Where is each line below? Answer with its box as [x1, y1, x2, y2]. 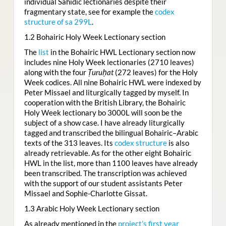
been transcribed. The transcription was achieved [24, 168, 187, 178]
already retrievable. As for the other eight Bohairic [24, 148, 191, 157]
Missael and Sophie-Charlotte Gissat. [24, 188, 147, 198]
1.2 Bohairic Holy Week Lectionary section [24, 32, 165, 41]
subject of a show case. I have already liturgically [24, 118, 185, 127]
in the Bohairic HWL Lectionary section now [48, 47, 195, 56]
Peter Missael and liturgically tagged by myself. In [24, 87, 189, 97]
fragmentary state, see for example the [24, 7, 155, 16]
